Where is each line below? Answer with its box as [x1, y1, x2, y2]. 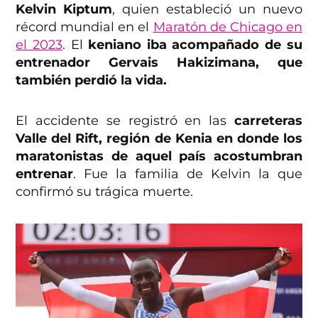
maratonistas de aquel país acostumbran [16, 148, 302, 164]
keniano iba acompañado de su [88, 36, 302, 53]
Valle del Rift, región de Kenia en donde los [16, 130, 302, 146]
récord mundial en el [16, 18, 153, 35]
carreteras [226, 112, 302, 128]
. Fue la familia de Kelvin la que [73, 165, 302, 182]
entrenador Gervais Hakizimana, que [16, 54, 302, 70]
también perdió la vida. [16, 72, 168, 88]
